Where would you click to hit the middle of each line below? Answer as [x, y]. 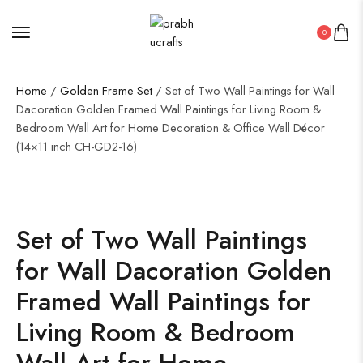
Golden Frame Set [106, 90]
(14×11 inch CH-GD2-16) [77, 146]
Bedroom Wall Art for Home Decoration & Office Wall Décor [171, 128]
